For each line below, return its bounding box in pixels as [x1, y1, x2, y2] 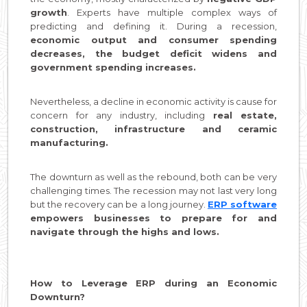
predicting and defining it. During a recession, [30, 20, 277, 32]
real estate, [212, 109, 277, 121]
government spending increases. [30, 61, 196, 73]
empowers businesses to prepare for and [30, 212, 277, 223]
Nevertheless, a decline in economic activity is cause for [30, 95, 277, 107]
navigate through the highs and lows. [30, 225, 219, 237]
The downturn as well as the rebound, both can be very [30, 171, 277, 182]
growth [30, 6, 67, 18]
